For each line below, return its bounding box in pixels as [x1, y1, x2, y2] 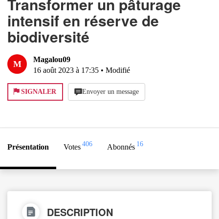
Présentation [7, 143, 49, 151]
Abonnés [107, 143, 135, 151]
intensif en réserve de [7, 10, 159, 31]
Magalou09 [33, 55, 70, 64]
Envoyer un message [82, 88, 139, 95]
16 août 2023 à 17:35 [33, 66, 99, 74]
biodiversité [7, 26, 89, 47]
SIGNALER [21, 88, 56, 95]
